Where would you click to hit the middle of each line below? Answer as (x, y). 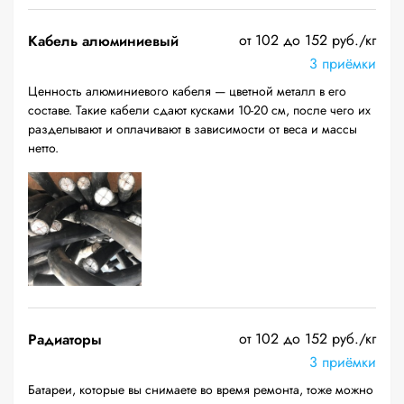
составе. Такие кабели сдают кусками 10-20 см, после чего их (199, 110)
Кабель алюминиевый (103, 41)
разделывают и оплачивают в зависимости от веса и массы (193, 129)
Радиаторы (65, 340)
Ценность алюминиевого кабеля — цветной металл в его (187, 91)
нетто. (43, 148)
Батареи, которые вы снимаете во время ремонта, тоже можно (201, 390)
